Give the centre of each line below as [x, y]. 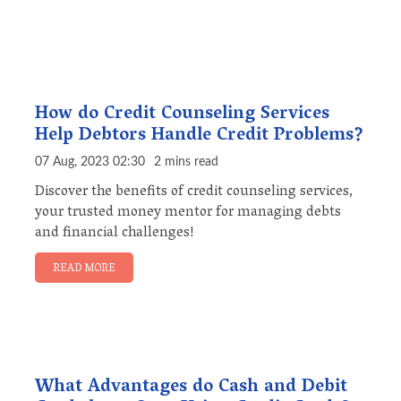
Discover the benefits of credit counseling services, [194, 193]
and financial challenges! [115, 234]
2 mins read [186, 162]
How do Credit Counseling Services [182, 115]
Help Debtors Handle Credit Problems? [199, 137]
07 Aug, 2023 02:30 [90, 162]
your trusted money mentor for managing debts [188, 213]
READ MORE [84, 269]
